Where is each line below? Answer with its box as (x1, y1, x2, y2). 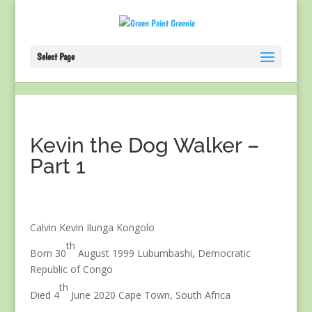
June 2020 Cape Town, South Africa (68, 288, 231, 302)
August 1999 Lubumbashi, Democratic (75, 247, 251, 260)
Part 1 (29, 154, 86, 178)
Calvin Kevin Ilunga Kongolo (29, 221, 155, 234)
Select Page (36, 51, 75, 63)
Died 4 (29, 288, 59, 302)
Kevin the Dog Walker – (29, 133, 259, 157)
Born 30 (29, 247, 66, 260)
